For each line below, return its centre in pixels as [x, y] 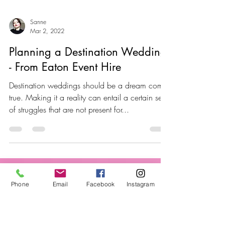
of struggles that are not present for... [69, 155]
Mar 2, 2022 [47, 76]
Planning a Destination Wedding [88, 97]
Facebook [100, 184]
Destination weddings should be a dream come [88, 131]
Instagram [141, 184]
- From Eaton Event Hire [65, 112]
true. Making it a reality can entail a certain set [86, 143]
